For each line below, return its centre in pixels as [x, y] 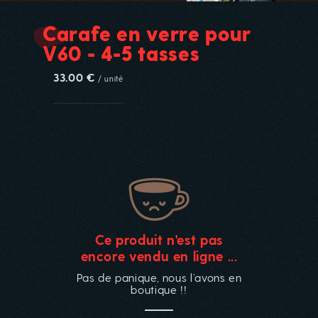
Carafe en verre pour [147, 33]
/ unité [111, 78]
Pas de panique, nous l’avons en [159, 277]
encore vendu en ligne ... [159, 256]
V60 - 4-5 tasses [121, 53]
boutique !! [159, 289]
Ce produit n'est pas [159, 240]
